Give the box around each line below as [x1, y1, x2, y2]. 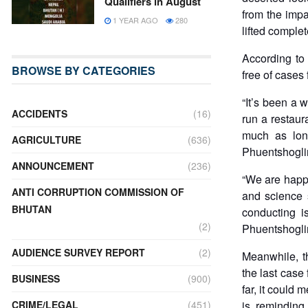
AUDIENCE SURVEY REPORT [12, 245, 145, 259]
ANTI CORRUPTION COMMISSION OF [12, 184, 184, 199]
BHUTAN [12, 201, 52, 216]
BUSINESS [12, 271, 60, 285]
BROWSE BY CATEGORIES [12, 62, 155, 78]
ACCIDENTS [12, 106, 67, 120]
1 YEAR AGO [111, 14, 158, 25]
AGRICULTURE [12, 132, 81, 146]
